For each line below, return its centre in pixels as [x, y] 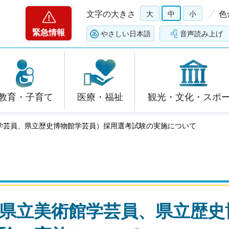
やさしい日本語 [126, 34]
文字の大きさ [111, 14]
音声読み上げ [201, 34]
